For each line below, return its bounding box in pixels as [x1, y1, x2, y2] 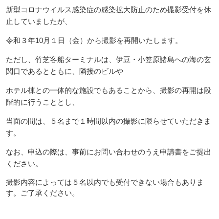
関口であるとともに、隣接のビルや [5, 67, 123, 75]
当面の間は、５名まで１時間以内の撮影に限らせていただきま [5, 117, 211, 125]
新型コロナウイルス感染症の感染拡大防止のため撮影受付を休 [5, 5, 211, 14]
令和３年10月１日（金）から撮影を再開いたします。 [5, 36, 182, 44]
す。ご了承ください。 [5, 189, 79, 197]
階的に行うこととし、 [5, 98, 79, 106]
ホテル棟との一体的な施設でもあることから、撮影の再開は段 [5, 86, 211, 94]
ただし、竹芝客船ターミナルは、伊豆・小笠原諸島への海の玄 [5, 55, 211, 64]
